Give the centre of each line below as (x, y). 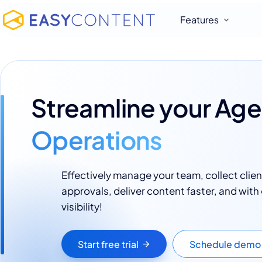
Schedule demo (225, 244)
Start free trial (108, 244)
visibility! (82, 206)
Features (199, 20)
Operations (97, 139)
